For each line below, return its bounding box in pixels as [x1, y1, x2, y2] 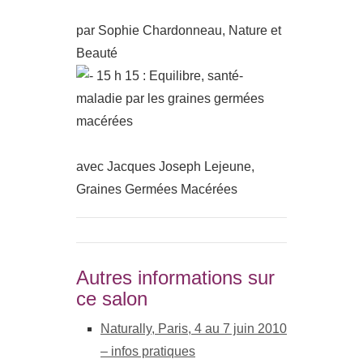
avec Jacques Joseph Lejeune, [76, 160, 254, 173]
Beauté [76, 46, 117, 60]
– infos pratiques [100, 344, 195, 358]
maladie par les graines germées [76, 92, 264, 105]
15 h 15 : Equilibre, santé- [93, 69, 243, 83]
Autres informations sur [76, 267, 275, 288]
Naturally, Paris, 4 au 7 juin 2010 [100, 322, 287, 335]
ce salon [76, 288, 147, 310]
